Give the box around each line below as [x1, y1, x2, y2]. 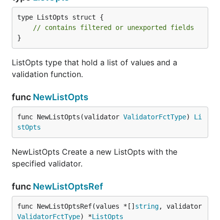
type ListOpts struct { [17, 13, 104, 21]
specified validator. [12, 159, 82, 168]
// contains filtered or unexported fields [33, 24, 194, 31]
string [135, 202, 159, 210]
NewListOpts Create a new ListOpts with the [12, 147, 177, 157]
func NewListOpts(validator [17, 113, 123, 121]
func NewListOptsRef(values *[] [17, 202, 135, 210]
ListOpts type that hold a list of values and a [12, 57, 177, 67]
